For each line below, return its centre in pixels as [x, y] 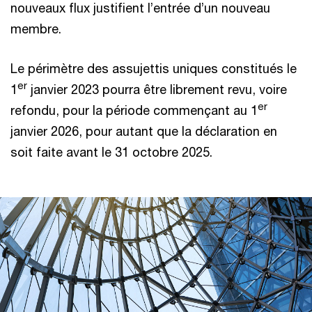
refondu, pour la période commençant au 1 [134, 110]
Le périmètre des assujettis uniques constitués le [154, 68]
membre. [36, 29]
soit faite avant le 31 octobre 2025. [111, 152]
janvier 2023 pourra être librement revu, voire [157, 89]
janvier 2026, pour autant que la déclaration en [144, 131]
